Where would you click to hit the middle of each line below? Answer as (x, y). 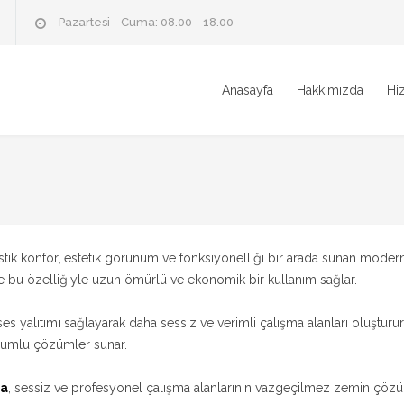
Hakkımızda (330, 90)
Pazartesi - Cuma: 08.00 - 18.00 (145, 22)
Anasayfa (248, 90)
